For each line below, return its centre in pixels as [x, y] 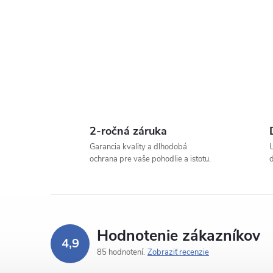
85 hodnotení [121, 253]
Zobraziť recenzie [178, 253]
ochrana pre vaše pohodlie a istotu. [150, 159]
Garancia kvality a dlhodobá [138, 147]
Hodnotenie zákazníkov [179, 236]
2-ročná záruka [128, 131]
